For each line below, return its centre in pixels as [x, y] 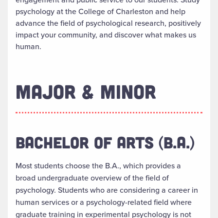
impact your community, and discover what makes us [106, 35]
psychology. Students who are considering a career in [107, 190]
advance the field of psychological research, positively [108, 23]
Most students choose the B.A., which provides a [98, 165]
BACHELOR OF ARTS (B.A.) [108, 142]
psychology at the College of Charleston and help [100, 11]
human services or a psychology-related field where [104, 202]
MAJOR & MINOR [86, 91]
